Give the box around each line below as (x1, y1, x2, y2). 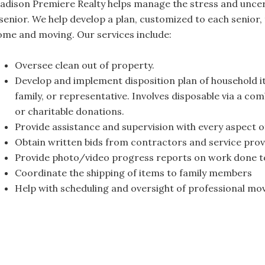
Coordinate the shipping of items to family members (15, 167, 252, 179)
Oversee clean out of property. (15, 59, 154, 71)
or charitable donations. (15, 105, 124, 117)
